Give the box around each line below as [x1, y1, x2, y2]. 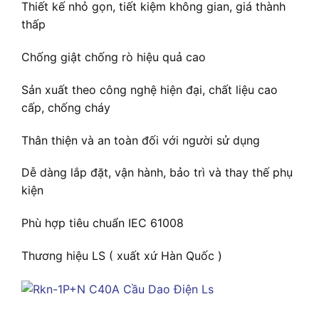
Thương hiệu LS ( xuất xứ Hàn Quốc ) [21, 249, 222, 263]
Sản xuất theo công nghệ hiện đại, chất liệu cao [21, 82, 278, 97]
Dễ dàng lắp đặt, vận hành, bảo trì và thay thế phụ [21, 165, 293, 180]
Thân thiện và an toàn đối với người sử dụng [21, 132, 260, 147]
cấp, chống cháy [21, 100, 110, 115]
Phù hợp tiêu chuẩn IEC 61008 [21, 216, 184, 231]
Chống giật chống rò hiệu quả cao [21, 50, 206, 65]
